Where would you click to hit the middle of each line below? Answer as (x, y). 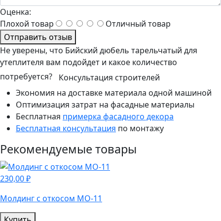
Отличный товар (138, 24)
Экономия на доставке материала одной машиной (114, 93)
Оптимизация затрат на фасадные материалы (105, 105)
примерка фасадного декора (118, 117)
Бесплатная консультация (66, 129)
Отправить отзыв (38, 37)
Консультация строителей (109, 78)
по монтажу (140, 129)
